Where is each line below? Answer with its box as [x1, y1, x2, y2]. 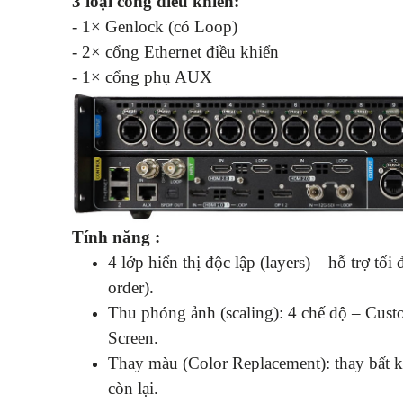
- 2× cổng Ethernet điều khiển [72, 41, 279, 61]
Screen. [108, 327, 158, 347]
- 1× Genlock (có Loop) [72, 16, 237, 36]
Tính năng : [72, 227, 160, 246]
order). [108, 277, 154, 297]
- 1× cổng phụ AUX [72, 67, 212, 86]
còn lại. [108, 378, 158, 398]
